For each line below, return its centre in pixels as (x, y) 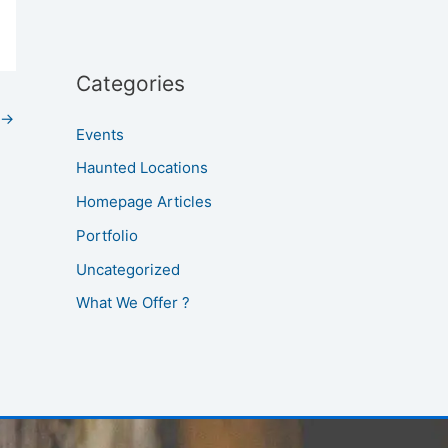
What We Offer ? (133, 303)
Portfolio (107, 235)
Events (100, 134)
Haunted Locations (142, 168)
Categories (130, 83)
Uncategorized (128, 269)
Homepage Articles (144, 201)
